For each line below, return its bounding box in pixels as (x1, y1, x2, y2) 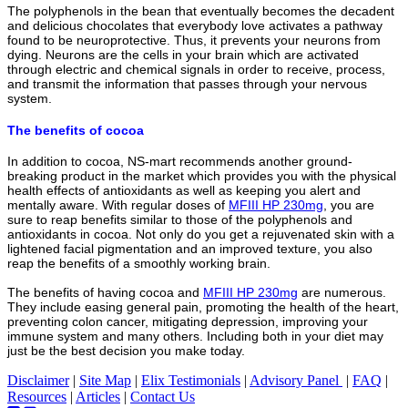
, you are (323, 198, 374, 213)
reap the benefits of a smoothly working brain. (7, 256, 270, 271)
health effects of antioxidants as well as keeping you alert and (7, 183, 361, 199)
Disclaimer (7, 372, 69, 389)
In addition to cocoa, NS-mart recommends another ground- (7, 154, 352, 169)
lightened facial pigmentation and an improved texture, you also (7, 241, 372, 257)
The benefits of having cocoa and (7, 285, 203, 301)
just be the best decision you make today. (7, 343, 245, 359)
